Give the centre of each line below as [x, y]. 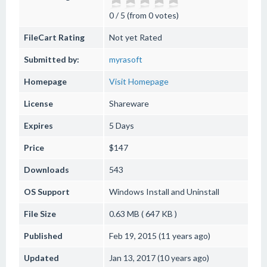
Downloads [46, 170]
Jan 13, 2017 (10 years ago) [159, 258]
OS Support [47, 192]
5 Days [122, 125]
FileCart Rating [54, 37]
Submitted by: [52, 59]
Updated [41, 258]
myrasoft [126, 59]
